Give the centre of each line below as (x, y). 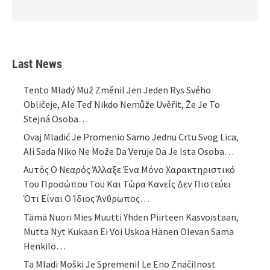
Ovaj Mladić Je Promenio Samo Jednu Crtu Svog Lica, (131, 137)
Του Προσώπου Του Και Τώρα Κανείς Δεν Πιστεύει (127, 184)
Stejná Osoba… (56, 118)
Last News (37, 64)
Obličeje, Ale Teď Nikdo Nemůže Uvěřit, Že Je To (122, 104)
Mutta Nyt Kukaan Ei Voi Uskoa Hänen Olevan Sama (129, 231)
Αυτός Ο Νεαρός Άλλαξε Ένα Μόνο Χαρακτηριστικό (130, 170)
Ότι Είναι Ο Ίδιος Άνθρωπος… (87, 199)
